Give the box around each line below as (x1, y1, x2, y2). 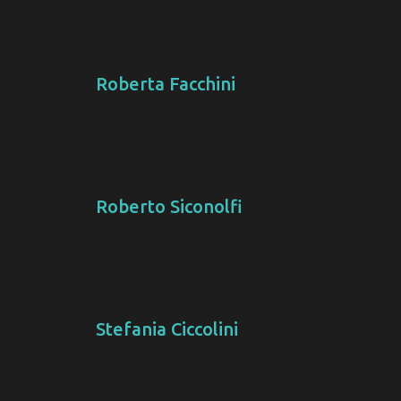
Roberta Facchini (95, 73, 235, 95)
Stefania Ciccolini (95, 319, 238, 340)
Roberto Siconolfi (95, 196, 243, 218)
